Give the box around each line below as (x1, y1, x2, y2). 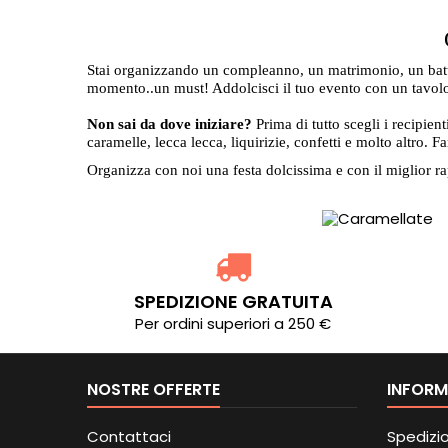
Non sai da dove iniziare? (87, 115, 252, 132)
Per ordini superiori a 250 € (135, 312, 332, 334)
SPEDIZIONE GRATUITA (133, 288, 333, 314)
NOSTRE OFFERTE (87, 377, 220, 401)
